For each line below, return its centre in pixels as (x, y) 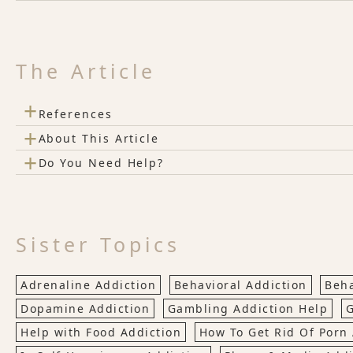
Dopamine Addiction (85, 308)
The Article (86, 71)
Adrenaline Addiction (88, 285)
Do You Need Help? (101, 162)
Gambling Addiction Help (247, 308)
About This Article (99, 138)
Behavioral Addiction (240, 285)
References (75, 113)
